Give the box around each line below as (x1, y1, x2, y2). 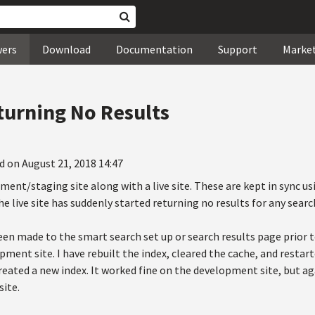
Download (42, 42, 91, 56)
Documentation (116, 42, 193, 56)
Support (218, 42, 257, 56)
